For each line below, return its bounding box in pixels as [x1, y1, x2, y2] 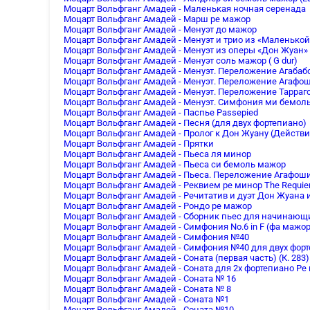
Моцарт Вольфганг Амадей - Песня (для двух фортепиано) [64, 117, 307, 128]
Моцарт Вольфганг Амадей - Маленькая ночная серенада [64, 3, 306, 14]
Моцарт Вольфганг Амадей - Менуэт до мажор [64, 24, 257, 35]
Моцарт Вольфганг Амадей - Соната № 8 [64, 283, 231, 294]
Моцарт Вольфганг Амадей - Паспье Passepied [64, 107, 258, 118]
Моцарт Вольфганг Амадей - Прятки [64, 138, 214, 149]
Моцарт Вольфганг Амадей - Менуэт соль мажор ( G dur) [64, 55, 298, 66]
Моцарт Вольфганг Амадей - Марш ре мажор [64, 13, 250, 24]
